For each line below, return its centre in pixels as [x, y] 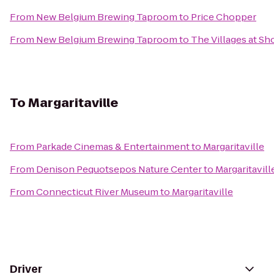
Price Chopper [224, 17]
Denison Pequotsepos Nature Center [119, 169]
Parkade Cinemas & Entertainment [113, 146]
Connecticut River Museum [97, 192]
